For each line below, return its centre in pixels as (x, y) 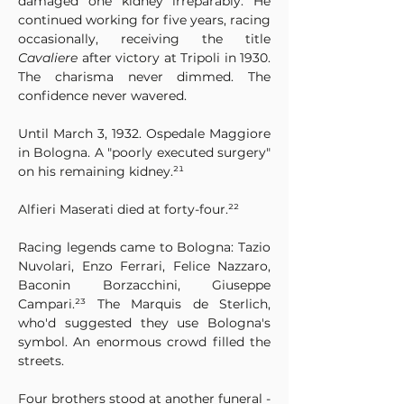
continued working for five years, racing (144, 20)
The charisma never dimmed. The (144, 77)
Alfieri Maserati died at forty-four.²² (129, 209)
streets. (41, 361)
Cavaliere (48, 58)
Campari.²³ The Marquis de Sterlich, (144, 304)
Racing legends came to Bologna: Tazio (144, 247)
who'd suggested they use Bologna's (144, 323)
